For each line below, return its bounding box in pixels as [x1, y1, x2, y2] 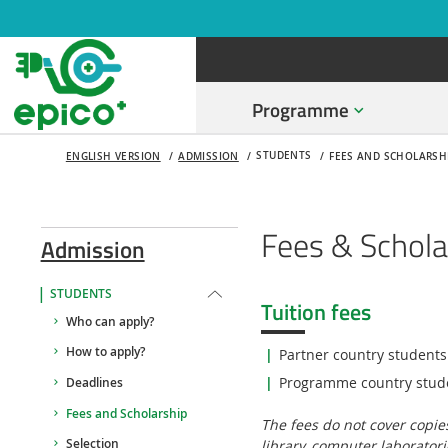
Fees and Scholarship [65, 405, 187, 422]
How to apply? [65, 344, 145, 361]
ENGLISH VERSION [65, 150, 161, 164]
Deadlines [65, 374, 123, 391]
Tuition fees [260, 295, 371, 330]
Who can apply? [65, 313, 154, 330]
